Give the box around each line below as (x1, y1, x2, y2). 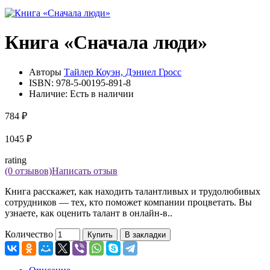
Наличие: (29, 88, 70, 99)
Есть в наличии (70, 88, 134, 99)
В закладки (125, 230, 166, 239)
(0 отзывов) (5, 165, 52, 176)
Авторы (29, 66, 64, 77)
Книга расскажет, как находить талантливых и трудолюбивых (5, 186, 260, 196)
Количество (5, 228, 53, 239)
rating (5, 154, 27, 165)
